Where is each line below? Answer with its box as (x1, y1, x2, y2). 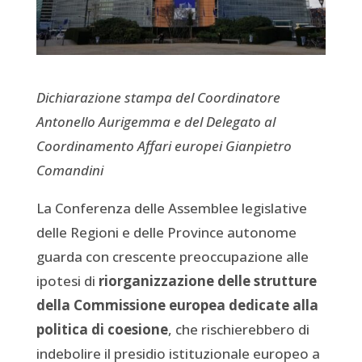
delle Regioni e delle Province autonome (36, 222, 297, 242)
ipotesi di (36, 271, 99, 290)
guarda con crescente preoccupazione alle (36, 246, 309, 266)
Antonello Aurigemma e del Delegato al (36, 112, 276, 131)
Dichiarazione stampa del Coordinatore (36, 87, 280, 107)
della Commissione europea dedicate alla (36, 295, 318, 314)
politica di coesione (36, 319, 168, 339)
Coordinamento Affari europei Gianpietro (36, 136, 292, 155)
